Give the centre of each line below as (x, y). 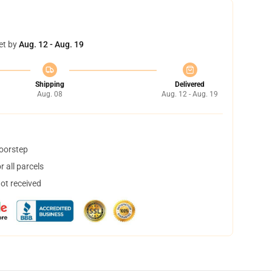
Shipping (49, 84)
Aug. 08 (49, 94)
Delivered (190, 84)
